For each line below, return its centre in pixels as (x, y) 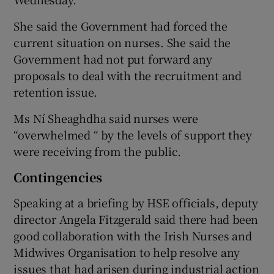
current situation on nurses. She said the (122, 43)
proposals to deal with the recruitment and (128, 76)
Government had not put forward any (113, 59)
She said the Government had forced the (120, 26)
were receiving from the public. (98, 151)
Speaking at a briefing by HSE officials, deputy (136, 203)
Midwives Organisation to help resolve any (127, 252)
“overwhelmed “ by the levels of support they (133, 135)
